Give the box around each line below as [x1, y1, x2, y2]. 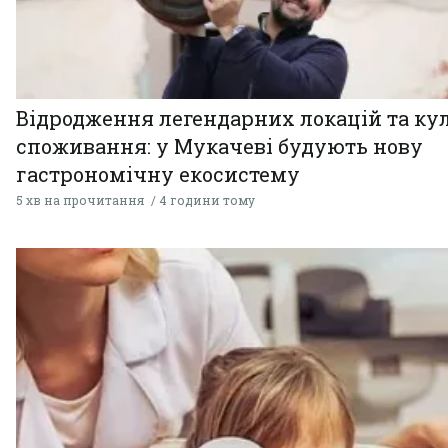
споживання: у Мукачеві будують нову [16, 133, 423, 160]
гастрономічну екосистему [16, 161, 300, 188]
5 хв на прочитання [16, 192, 144, 209]
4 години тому [159, 192, 255, 209]
